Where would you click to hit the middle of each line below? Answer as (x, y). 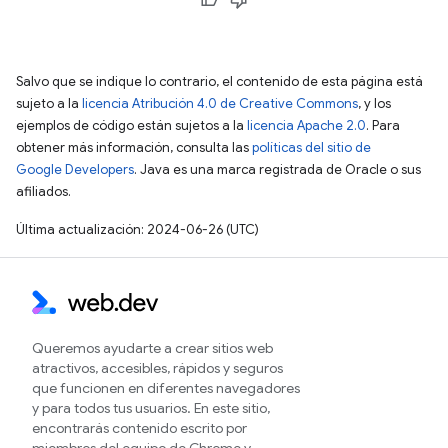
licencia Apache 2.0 (306, 125)
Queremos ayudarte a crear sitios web (152, 348)
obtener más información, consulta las (134, 147)
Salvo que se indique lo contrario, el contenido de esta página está (219, 81)
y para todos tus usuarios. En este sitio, (151, 408)
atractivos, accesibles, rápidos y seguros (157, 368)
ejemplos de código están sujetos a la (131, 125)
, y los (374, 103)
